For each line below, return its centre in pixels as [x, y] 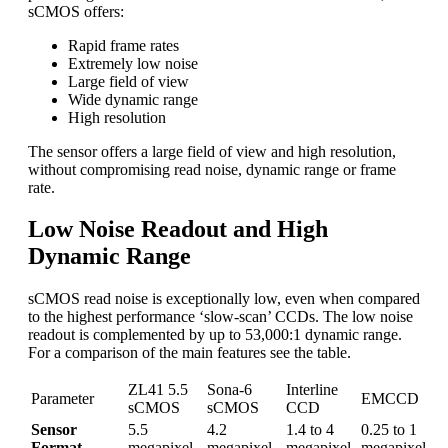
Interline [312, 390]
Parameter [62, 399]
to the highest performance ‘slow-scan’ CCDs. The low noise [220, 317]
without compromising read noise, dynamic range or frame [212, 169]
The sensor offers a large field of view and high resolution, [212, 151]
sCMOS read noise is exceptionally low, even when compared [224, 299]
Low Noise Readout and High [178, 229]
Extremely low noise [133, 63]
